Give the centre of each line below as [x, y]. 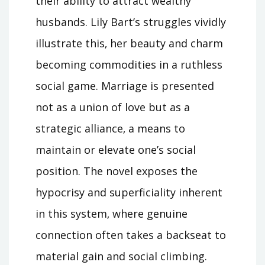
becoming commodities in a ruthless [129, 64]
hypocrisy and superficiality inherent [129, 192]
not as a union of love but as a [113, 107]
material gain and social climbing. [121, 256]
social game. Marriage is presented [125, 85]
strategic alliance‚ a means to [110, 128]
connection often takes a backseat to [131, 235]
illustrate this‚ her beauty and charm [129, 43]
